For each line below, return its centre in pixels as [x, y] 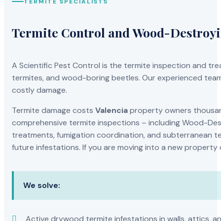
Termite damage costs [54, 110]
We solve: [41, 185]
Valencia [112, 110]
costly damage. [40, 90]
